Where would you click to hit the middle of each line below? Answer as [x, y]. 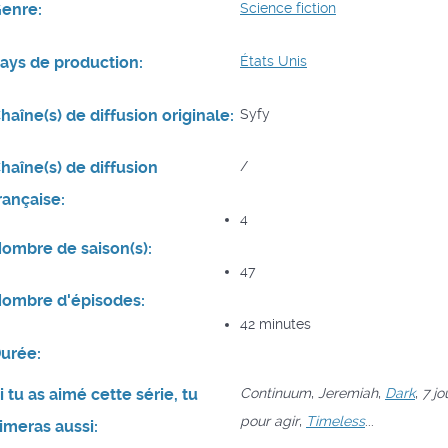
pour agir [269, 420]
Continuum [275, 392]
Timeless [335, 420]
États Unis [273, 61]
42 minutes [275, 324]
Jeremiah [348, 392]
